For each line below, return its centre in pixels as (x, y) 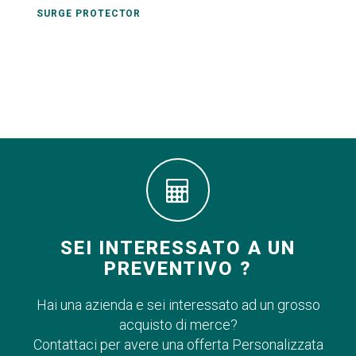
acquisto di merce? (178, 325)
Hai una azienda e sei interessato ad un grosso (178, 305)
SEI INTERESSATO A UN (178, 248)
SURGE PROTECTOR (89, 14)
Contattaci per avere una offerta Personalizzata (178, 344)
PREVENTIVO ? (178, 269)
